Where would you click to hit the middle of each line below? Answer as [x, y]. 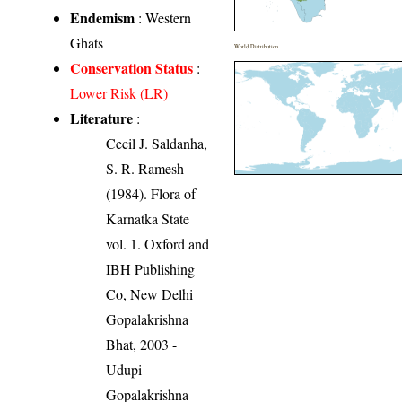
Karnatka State [148, 218]
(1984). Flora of [151, 193]
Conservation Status [132, 67]
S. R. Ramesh [145, 168]
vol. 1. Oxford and [158, 243]
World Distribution [257, 46]
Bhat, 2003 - [142, 344]
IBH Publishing [151, 268]
